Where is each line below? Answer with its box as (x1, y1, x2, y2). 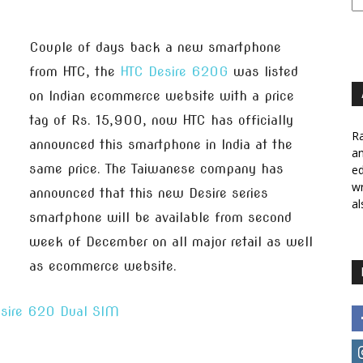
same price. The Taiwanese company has (29, 161, 284, 177)
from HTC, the (29, 64, 120, 79)
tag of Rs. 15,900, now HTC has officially (29, 113, 293, 128)
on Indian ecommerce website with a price (29, 88, 294, 104)
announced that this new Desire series (29, 186, 268, 201)
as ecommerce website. (29, 258, 177, 274)
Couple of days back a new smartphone (29, 40, 281, 55)
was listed (228, 64, 298, 79)
